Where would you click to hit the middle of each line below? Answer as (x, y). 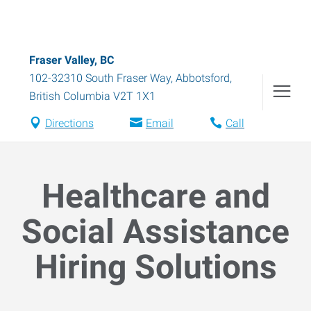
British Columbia (70, 96)
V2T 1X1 (134, 96)
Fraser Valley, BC (72, 60)
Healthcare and (155, 196)
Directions (69, 123)
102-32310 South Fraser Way (100, 78)
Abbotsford (203, 78)
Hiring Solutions (155, 267)
